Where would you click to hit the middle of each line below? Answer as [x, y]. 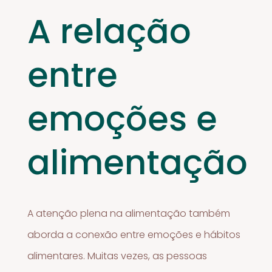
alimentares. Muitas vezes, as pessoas [117, 256]
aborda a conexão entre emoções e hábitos [134, 235]
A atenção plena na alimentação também [129, 214]
